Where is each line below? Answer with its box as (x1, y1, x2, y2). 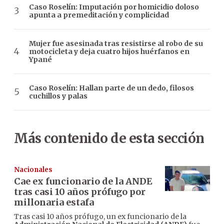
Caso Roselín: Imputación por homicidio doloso (29, 2, 199, 11)
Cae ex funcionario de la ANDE (14, 175, 152, 187)
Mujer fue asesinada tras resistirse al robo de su (29, 38, 203, 48)
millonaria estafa (14, 196, 94, 208)
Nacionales (14, 165, 52, 174)
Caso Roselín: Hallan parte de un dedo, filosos (29, 83, 194, 92)
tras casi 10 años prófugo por (14, 185, 145, 197)
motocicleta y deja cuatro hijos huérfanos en (29, 46, 189, 56)
